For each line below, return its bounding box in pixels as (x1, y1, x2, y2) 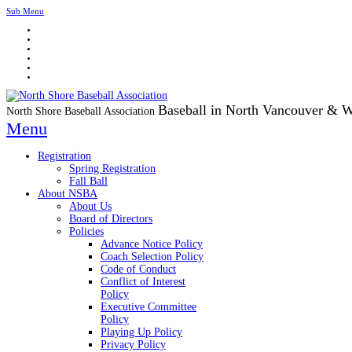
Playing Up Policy (101, 326, 182, 338)
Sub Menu (6, 6, 44, 16)
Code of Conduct (101, 263, 176, 275)
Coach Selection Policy (101, 251, 203, 262)
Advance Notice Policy (101, 238, 203, 250)
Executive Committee (101, 301, 196, 313)
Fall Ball (69, 175, 108, 187)
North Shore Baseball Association (6, 105, 155, 117)
